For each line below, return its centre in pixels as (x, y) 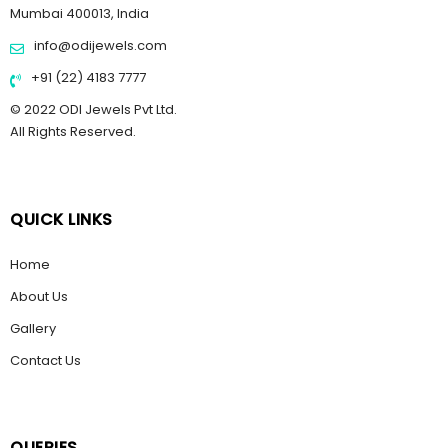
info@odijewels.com (99, 46)
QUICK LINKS (61, 219)
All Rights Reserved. (73, 132)
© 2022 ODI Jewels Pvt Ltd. (93, 110)
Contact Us (45, 360)
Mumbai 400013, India (79, 14)
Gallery (33, 328)
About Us (39, 296)
